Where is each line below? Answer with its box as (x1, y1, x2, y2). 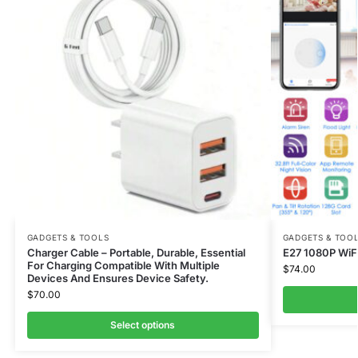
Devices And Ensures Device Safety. (26, 271, 209, 284)
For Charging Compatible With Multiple (26, 258, 220, 272)
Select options (110, 318, 176, 331)
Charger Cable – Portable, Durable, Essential (26, 245, 245, 259)
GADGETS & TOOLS (26, 232, 109, 242)
